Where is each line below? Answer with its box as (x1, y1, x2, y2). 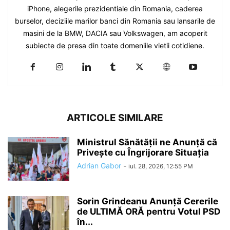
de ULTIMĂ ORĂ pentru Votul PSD (77, 206, 220, 217)
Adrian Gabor (77, 161, 121, 170)
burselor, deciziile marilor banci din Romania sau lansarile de (15, 16, 215, 25)
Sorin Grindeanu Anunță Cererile (77, 196, 218, 206)
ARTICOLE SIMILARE (67, 111, 163, 124)
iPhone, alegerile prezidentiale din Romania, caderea (27, 4, 203, 13)
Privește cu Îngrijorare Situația (77, 147, 209, 158)
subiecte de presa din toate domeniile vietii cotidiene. (26, 41, 204, 50)
